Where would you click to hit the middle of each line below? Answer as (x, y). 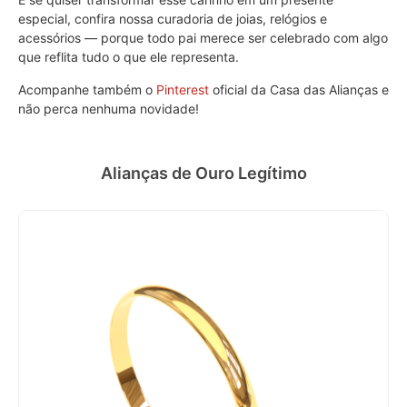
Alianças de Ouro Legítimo (203, 173)
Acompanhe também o (87, 89)
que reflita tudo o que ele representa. (129, 57)
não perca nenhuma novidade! (109, 108)
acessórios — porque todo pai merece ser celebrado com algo (203, 38)
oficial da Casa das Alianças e (299, 89)
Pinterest (183, 89)
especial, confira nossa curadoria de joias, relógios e (173, 19)
